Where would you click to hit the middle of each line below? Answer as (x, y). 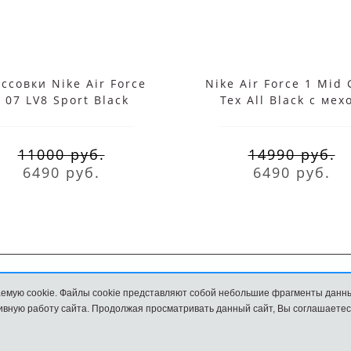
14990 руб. (291, 155)
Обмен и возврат (98, 304)
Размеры (228, 304)
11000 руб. (61, 155)
